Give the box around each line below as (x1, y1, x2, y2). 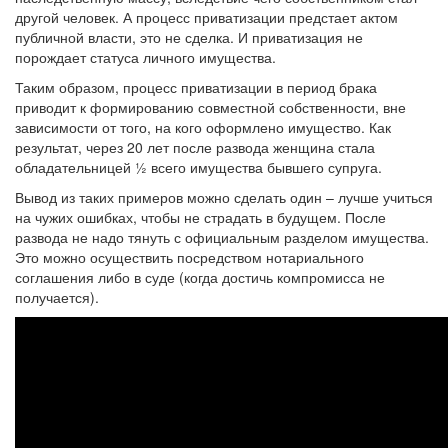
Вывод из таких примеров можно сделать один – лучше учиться (15, 187, 433, 207)
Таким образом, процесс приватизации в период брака (15, 77, 377, 97)
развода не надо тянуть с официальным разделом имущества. (15, 227, 429, 247)
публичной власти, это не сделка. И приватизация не (15, 27, 363, 47)
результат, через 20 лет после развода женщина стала (15, 137, 375, 157)
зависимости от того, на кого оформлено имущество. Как (15, 117, 391, 137)
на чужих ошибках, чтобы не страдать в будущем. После (15, 207, 386, 227)
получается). (15, 287, 99, 307)
